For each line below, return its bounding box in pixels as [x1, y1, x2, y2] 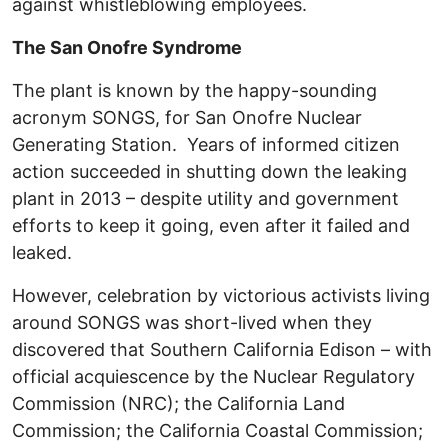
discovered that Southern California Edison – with [12, 339, 432, 361]
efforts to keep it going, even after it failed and [12, 215, 410, 237]
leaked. [12, 242, 72, 264]
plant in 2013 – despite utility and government [12, 188, 399, 210]
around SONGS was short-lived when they [12, 312, 372, 334]
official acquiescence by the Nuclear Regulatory [12, 366, 415, 388]
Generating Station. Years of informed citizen [12, 134, 400, 156]
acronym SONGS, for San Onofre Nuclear [12, 107, 362, 129]
